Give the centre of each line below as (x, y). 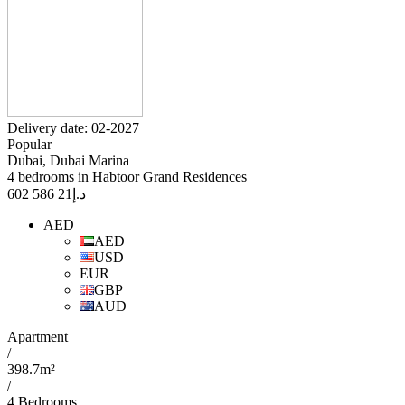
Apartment (38, 337)
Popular (29, 145)
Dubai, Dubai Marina (68, 161)
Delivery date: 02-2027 (73, 128)
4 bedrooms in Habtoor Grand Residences (127, 177)
